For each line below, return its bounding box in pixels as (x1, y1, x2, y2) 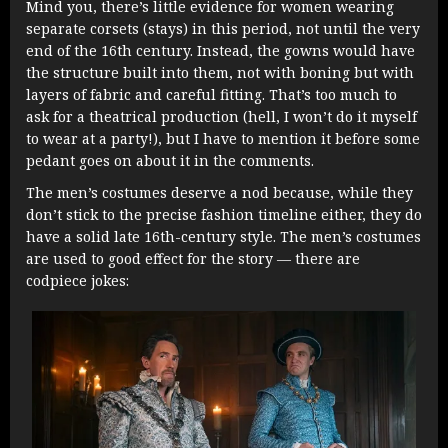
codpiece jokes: (26, 270, 129, 290)
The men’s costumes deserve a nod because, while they (26, 182, 413, 202)
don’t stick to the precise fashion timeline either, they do (26, 204, 422, 224)
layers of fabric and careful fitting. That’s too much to (26, 84, 397, 104)
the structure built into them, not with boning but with (26, 62, 414, 82)
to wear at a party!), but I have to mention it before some (26, 128, 420, 148)
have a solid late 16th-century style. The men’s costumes (26, 226, 421, 246)
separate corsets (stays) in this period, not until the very (26, 18, 420, 38)
